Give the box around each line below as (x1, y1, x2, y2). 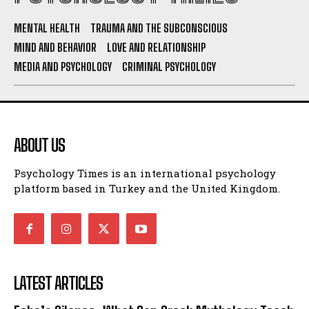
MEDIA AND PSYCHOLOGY (14, 60, 112, 74)
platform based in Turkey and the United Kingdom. (14, 181, 280, 196)
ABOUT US (14, 135, 65, 156)
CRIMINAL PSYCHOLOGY (122, 60, 216, 74)
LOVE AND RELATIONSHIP (107, 41, 206, 54)
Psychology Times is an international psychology (14, 166, 276, 181)
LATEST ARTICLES (14, 272, 103, 293)
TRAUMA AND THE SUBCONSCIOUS (90, 21, 228, 35)
